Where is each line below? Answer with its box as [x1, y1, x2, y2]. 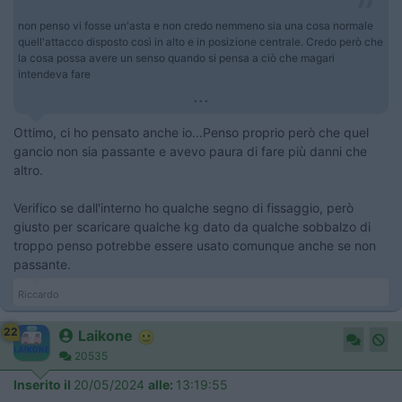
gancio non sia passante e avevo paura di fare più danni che [13, 144, 367, 160]
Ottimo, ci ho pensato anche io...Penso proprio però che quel [13, 125, 369, 141]
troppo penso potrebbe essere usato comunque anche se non [13, 238, 376, 254]
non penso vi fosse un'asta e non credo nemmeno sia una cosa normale [18, 19, 373, 33]
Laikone [78, 327, 133, 345]
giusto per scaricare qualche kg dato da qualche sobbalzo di [13, 219, 371, 235]
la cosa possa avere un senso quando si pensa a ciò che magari [18, 51, 335, 66]
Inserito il [13, 377, 74, 393]
